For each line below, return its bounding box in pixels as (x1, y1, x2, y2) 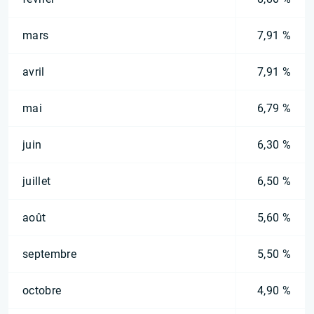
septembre (22, 247, 76, 261)
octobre (22, 284, 62, 297)
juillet (22, 175, 51, 188)
